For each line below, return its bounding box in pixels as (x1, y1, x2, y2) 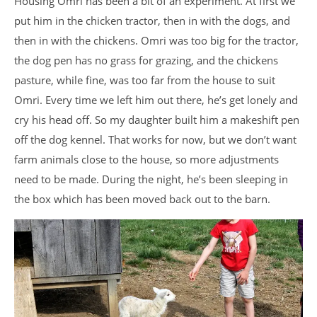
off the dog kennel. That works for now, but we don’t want (14, 132, 296, 146)
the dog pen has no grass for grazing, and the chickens (14, 52, 278, 67)
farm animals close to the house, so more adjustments (14, 151, 279, 166)
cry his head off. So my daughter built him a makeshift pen (14, 112, 299, 127)
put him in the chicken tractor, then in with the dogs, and (14, 13, 290, 28)
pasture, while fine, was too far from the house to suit (14, 72, 275, 87)
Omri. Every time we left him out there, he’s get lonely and (14, 92, 298, 107)
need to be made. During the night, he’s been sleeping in (14, 171, 288, 186)
